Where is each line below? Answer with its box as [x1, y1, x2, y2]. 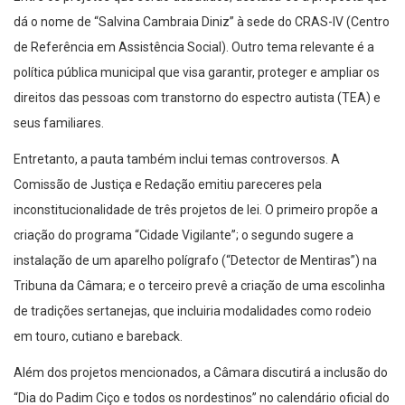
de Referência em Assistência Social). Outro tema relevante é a [14, 39, 374, 54]
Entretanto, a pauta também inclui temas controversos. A [14, 151, 340, 166]
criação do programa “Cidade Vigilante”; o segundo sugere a [14, 227, 353, 242]
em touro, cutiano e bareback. [14, 328, 183, 344]
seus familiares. [14, 115, 104, 130]
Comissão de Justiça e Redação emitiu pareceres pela [14, 176, 322, 192]
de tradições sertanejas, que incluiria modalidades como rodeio [14, 303, 372, 318]
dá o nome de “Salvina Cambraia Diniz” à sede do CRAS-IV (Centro [14, 14, 390, 29]
